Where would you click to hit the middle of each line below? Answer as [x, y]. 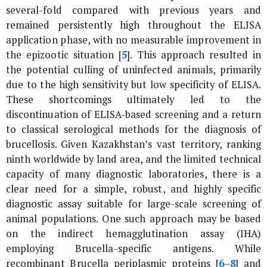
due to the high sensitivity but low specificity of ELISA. [133, 84]
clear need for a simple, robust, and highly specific [133, 189]
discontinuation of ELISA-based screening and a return [133, 114]
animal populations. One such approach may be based [133, 218]
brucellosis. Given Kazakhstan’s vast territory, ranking [133, 144]
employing [41, 248]
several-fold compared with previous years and [133, 10]
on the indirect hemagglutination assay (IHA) [133, 233]
